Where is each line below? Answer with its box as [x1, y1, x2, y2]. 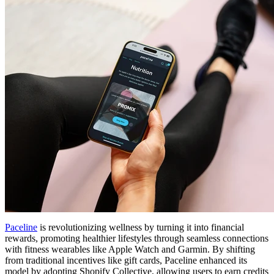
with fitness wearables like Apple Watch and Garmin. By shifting [5, 243, 255, 254]
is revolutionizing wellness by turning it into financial [37, 221, 244, 232]
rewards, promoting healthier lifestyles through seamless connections [5, 232, 268, 243]
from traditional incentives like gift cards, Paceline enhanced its [5, 254, 247, 265]
